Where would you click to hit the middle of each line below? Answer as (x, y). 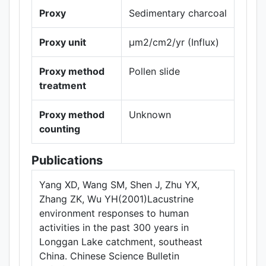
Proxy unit (63, 42)
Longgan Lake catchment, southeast (121, 242)
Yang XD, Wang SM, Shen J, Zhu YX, (119, 185)
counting (60, 129)
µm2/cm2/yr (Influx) (174, 42)
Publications (67, 160)
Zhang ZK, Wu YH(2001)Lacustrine (116, 199)
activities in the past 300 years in (114, 227)
